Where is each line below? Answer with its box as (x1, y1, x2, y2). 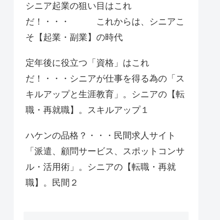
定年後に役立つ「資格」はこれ (26, 58, 149, 68)
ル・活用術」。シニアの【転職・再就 (26, 162, 176, 172)
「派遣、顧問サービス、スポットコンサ (26, 146, 185, 157)
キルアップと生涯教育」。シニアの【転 (26, 89, 185, 100)
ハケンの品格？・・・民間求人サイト (26, 131, 176, 141)
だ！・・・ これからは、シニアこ (26, 17, 185, 27)
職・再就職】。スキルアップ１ (26, 105, 149, 115)
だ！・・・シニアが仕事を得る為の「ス (26, 74, 185, 84)
